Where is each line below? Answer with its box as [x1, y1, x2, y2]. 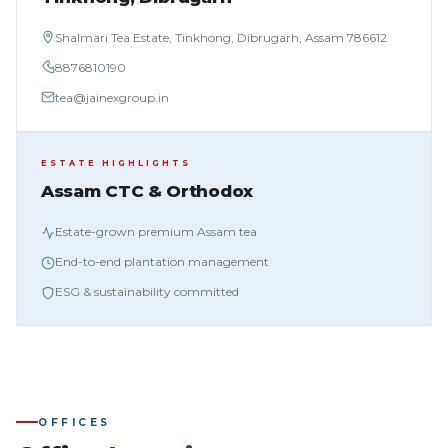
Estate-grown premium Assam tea [55, 224, 257, 239]
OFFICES [38, 415, 111, 429]
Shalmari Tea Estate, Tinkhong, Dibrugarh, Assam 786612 [55, 30, 387, 45]
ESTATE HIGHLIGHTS [41, 158, 191, 168]
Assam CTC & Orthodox [41, 181, 253, 201]
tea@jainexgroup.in [55, 90, 169, 105]
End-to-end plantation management [55, 254, 269, 269]
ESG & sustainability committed [55, 284, 239, 299]
